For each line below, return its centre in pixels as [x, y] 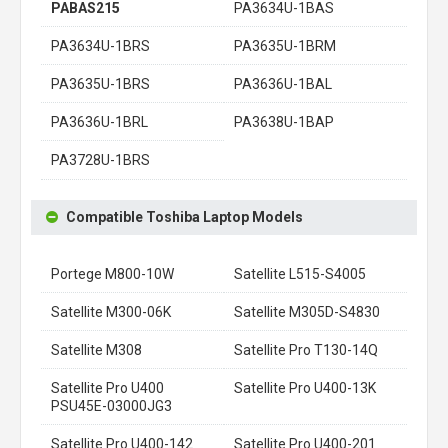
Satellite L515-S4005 [300, 274]
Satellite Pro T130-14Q [306, 350]
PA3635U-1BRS [100, 84]
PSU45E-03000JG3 [111, 406]
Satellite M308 [96, 350]
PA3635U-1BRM [285, 46]
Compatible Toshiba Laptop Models [184, 217]
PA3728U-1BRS [100, 160]
